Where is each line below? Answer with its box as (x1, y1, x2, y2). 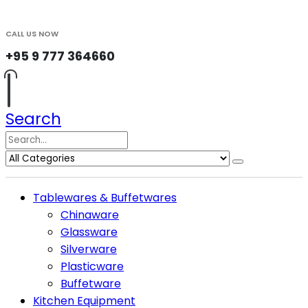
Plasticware (60, 258, 124, 274)
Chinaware (60, 207, 119, 223)
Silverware (60, 241, 117, 257)
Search (5, 108, 61, 130)
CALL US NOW (5, 28, 58, 39)
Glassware (60, 224, 118, 240)
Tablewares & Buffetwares (33, 190, 177, 206)
